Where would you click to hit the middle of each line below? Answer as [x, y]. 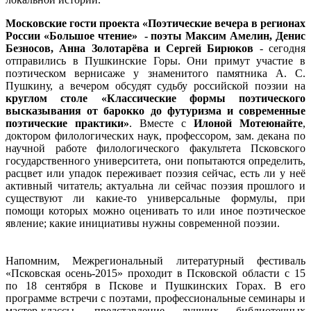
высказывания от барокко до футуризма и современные [155, 110]
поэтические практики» [67, 123]
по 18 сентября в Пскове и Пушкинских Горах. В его [155, 285]
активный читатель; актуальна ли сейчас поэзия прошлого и [155, 185]
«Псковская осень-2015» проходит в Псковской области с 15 [155, 273]
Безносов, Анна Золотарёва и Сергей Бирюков [130, 48]
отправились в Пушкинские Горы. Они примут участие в [155, 60]
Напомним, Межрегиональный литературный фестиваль [155, 260]
